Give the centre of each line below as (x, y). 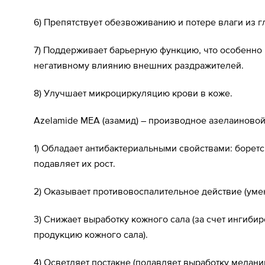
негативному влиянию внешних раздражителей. (139, 65)
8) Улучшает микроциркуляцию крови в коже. (133, 93)
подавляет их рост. (75, 164)
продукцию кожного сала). (91, 234)
